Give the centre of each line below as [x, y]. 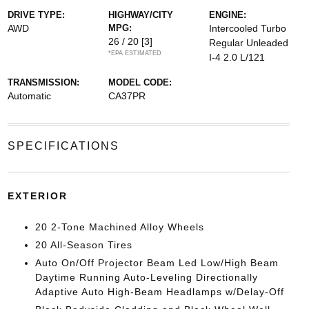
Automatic [29, 96]
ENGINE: [228, 15]
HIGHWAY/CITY [140, 15]
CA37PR [127, 96]
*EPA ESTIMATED [134, 53]
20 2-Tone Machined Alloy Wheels [119, 227]
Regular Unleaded [249, 43]
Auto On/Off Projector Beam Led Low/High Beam [157, 263]
